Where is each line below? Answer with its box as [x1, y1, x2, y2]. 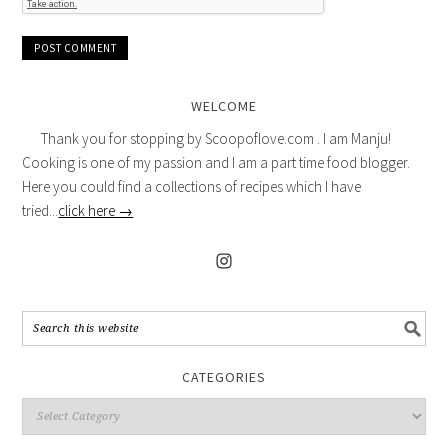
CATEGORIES [182, 367, 266, 386]
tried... [22, 200, 59, 220]
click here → [58, 200, 134, 220]
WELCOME [191, 96, 257, 115]
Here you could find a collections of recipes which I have [22, 176, 362, 196]
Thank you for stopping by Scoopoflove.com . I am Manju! [38, 128, 392, 148]
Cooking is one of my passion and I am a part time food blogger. [22, 152, 411, 172]
